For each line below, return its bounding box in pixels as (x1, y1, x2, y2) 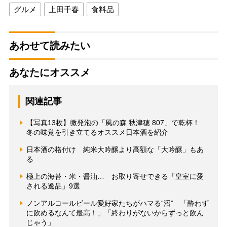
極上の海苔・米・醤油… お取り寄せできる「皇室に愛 (26, 172, 204, 180)
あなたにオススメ (9, 66, 90, 78)
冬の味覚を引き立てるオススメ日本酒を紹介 (26, 128, 168, 136)
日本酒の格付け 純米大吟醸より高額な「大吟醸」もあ (26, 145, 204, 154)
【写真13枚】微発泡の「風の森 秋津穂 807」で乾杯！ (26, 118, 207, 127)
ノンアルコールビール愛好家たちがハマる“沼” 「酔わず (26, 199, 209, 207)
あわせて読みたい (9, 40, 90, 51)
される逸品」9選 (26, 181, 80, 190)
